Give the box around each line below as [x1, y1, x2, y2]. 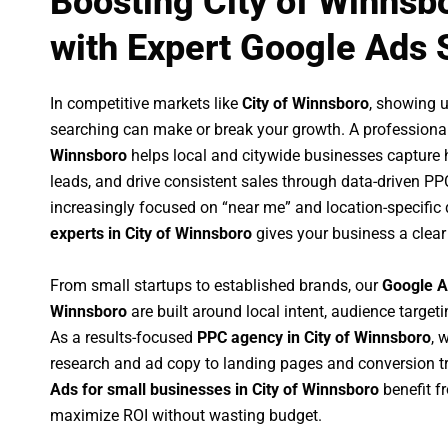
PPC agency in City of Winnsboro [197, 327, 431, 347]
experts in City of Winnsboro [50, 224, 252, 244]
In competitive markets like [50, 94, 242, 114]
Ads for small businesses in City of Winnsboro [50, 379, 379, 399]
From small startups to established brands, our [50, 275, 382, 295]
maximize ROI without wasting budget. [50, 405, 322, 425]
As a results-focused [50, 327, 197, 347]
